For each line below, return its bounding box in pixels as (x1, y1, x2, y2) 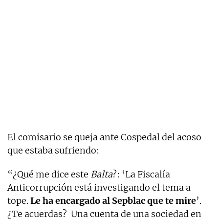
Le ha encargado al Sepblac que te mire (30, 195, 196, 206)
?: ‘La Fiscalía (112, 168, 170, 180)
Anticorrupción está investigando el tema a (7, 181, 191, 193)
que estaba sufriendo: (7, 144, 99, 156)
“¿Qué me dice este (7, 168, 90, 180)
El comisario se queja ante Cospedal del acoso (7, 131, 201, 143)
